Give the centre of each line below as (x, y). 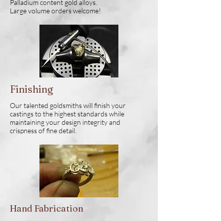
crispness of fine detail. (43, 131)
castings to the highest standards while (67, 114)
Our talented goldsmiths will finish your (68, 106)
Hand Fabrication (47, 209)
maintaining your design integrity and (65, 122)
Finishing (33, 89)
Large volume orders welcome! (55, 11)
